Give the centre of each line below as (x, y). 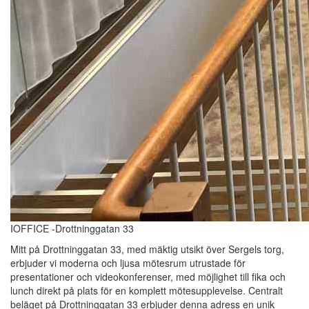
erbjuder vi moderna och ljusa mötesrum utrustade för (128, 263)
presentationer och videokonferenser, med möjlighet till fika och (148, 277)
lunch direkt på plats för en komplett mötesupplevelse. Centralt (147, 291)
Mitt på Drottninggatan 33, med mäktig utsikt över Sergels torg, (147, 249)
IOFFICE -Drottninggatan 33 (72, 229)
